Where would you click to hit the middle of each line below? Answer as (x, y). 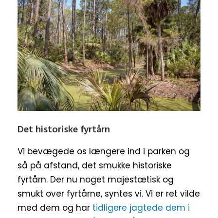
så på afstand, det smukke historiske (95, 165)
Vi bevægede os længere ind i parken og (104, 151)
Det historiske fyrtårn (64, 130)
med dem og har (55, 208)
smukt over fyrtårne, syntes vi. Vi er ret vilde (109, 193)
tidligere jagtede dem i (141, 208)
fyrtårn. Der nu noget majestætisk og (96, 179)
